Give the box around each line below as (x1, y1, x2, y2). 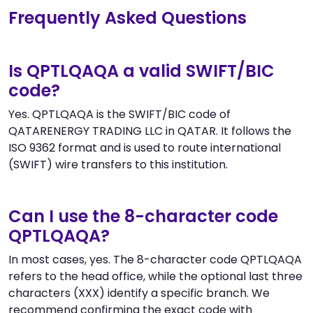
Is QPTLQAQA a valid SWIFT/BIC (8, 59, 275, 82)
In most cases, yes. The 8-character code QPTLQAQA (8, 251, 302, 268)
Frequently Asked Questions (8, 6, 247, 29)
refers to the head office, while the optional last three (8, 268, 303, 284)
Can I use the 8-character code (8, 204, 278, 228)
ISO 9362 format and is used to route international (8, 139, 281, 156)
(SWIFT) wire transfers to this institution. (8, 156, 228, 173)
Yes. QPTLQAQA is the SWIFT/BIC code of (8, 105, 231, 122)
